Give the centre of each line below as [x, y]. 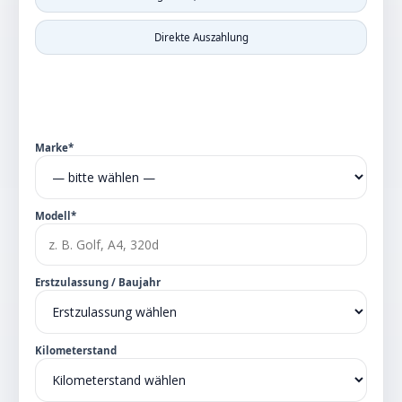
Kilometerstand [76, 350]
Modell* [56, 215]
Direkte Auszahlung [201, 38]
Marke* [54, 147]
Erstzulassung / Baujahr [98, 282]
